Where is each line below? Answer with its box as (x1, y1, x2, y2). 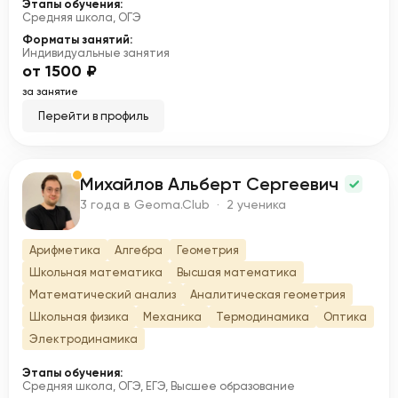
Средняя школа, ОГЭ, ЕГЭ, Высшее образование (22, 379, 295, 393)
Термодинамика (216, 310, 309, 323)
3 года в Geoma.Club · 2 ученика (80, 197, 286, 211)
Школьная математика (29, 266, 163, 279)
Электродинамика (29, 332, 138, 346)
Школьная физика (29, 310, 129, 323)
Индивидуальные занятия (22, 46, 170, 60)
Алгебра (115, 243, 163, 257)
